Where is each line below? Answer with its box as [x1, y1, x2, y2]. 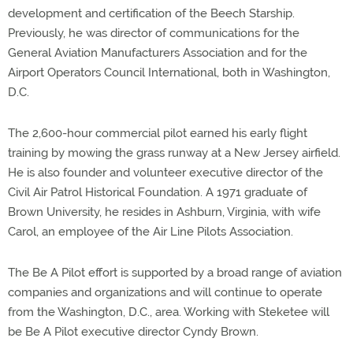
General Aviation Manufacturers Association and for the [8, 46, 307, 60]
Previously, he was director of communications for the [8, 26, 299, 40]
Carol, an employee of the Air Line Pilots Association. [8, 225, 293, 239]
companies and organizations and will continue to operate [8, 285, 322, 299]
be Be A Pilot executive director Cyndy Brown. [8, 325, 258, 339]
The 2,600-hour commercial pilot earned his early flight [8, 126, 307, 140]
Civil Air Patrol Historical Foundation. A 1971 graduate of [8, 185, 307, 199]
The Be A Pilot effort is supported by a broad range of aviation [8, 266, 342, 280]
